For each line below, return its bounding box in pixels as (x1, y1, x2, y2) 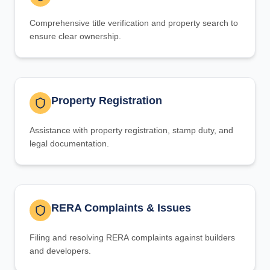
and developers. (30, 246, 91, 256)
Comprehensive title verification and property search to (30, 18, 238, 28)
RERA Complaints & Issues (51, 202, 191, 214)
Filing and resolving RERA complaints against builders (30, 233, 235, 242)
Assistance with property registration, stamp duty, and (30, 125, 233, 135)
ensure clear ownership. (30, 31, 121, 41)
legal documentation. (30, 139, 109, 148)
